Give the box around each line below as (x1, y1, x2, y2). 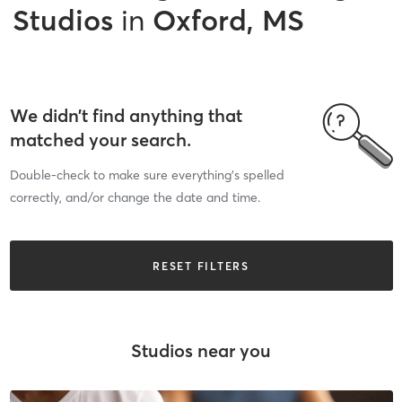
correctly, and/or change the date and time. (9, 189, 260, 205)
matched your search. (9, 128, 191, 151)
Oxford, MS (153, 2, 304, 38)
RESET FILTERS (153, 258, 249, 273)
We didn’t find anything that (9, 104, 242, 127)
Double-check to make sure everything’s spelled (9, 167, 284, 183)
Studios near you (131, 338, 271, 362)
